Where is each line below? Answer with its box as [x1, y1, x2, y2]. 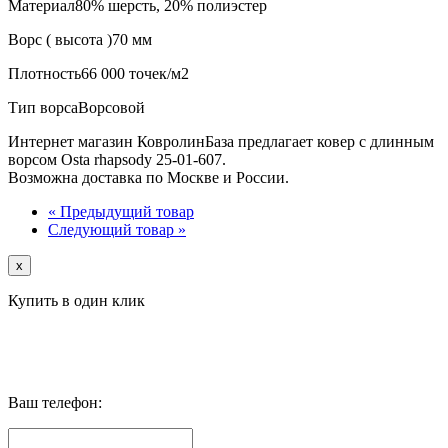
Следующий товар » [48, 221, 186, 239]
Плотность [8, 65, 81, 83]
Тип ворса [8, 99, 78, 117]
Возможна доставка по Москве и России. [8, 169, 289, 187]
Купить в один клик [8, 292, 145, 310]
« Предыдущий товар [48, 203, 194, 221]
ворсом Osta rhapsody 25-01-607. [8, 151, 226, 169]
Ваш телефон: [8, 394, 102, 412]
